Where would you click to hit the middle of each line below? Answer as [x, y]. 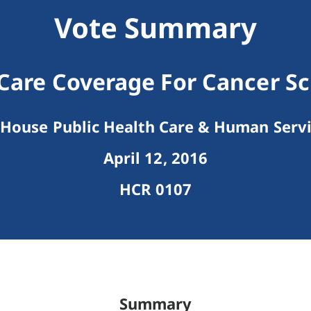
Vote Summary [155, 28]
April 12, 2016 [155, 158]
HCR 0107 [155, 189]
